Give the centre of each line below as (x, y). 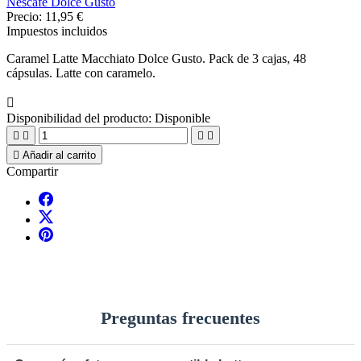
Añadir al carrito (59, 155)
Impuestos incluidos (57, 31)
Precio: (26, 16)
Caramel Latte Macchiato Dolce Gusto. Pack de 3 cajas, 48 (156, 58)
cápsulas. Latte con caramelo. (81, 73)
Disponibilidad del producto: (79, 118)
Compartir (32, 171)
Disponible (183, 118)
